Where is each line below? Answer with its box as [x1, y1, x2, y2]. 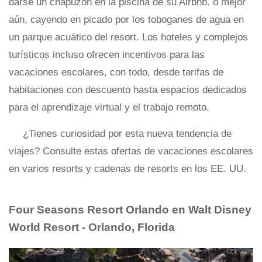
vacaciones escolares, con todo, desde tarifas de [9, 67, 223, 78]
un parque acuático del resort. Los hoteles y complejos [9, 32, 248, 43]
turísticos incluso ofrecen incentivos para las [9, 49, 205, 60]
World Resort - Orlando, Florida [9, 221, 175, 233]
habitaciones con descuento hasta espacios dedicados [9, 84, 247, 95]
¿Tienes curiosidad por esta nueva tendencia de [23, 128, 232, 139]
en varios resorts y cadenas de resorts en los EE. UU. [9, 163, 246, 174]
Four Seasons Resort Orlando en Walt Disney [9, 204, 251, 216]
